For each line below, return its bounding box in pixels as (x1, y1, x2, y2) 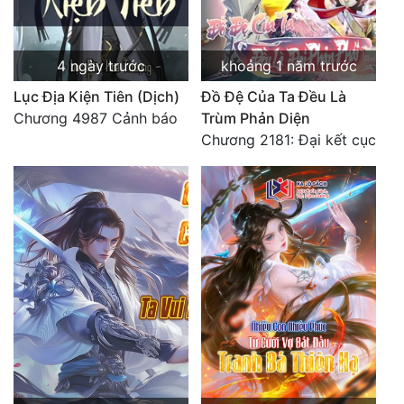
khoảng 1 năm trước (220, 57, 357, 76)
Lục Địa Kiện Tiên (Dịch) (14, 87, 179, 106)
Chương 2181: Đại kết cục (201, 131, 376, 150)
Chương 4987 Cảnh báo (14, 109, 178, 128)
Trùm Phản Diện (201, 109, 310, 128)
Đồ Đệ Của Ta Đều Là (201, 87, 346, 106)
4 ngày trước (57, 57, 145, 76)
